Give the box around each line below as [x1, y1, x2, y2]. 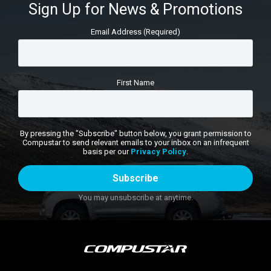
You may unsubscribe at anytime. [78, 192, 193, 202]
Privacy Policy [131, 146, 186, 156]
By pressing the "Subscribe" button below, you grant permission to [19, 128, 252, 138]
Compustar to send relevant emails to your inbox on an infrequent [22, 137, 249, 147]
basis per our [83, 146, 131, 156]
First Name [117, 77, 154, 87]
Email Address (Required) [91, 27, 180, 36]
